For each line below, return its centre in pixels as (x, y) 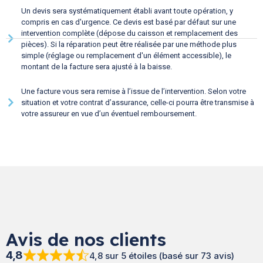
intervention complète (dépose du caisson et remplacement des (130, 33)
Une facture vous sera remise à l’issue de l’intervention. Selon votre (134, 91)
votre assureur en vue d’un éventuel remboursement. (109, 113)
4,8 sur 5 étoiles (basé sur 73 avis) (161, 255)
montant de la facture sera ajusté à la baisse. (97, 66)
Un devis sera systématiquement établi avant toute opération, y (127, 11)
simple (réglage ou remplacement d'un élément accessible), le (127, 55)
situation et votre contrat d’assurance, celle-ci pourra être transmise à (138, 102)
